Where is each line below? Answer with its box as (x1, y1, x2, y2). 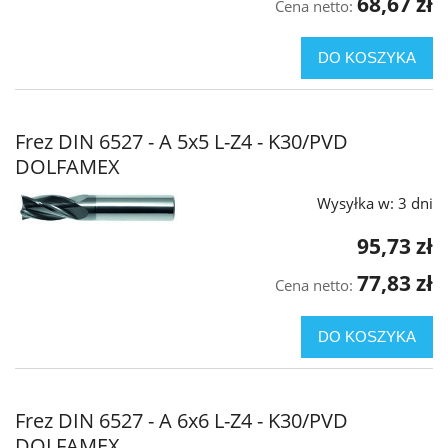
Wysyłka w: (317, 193, 394, 214)
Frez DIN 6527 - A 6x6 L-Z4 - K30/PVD (15, 407, 348, 435)
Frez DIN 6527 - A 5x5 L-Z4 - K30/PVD (15, 128, 348, 156)
